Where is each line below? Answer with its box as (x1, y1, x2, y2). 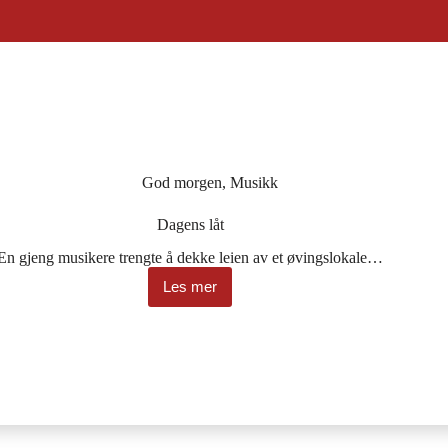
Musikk (230, 173, 279, 191)
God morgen (142, 173, 223, 191)
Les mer (163, 278, 218, 296)
